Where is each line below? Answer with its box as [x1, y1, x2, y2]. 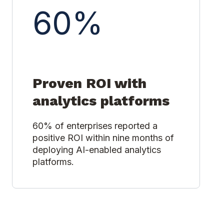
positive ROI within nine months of [32, 132, 174, 143]
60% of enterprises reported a [32, 120, 157, 131]
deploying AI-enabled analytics [32, 144, 161, 155]
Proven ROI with [32, 74, 146, 91]
